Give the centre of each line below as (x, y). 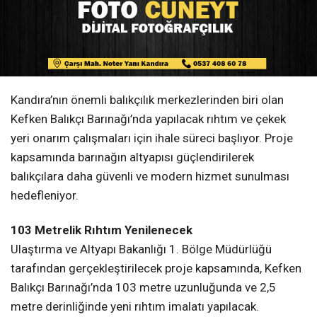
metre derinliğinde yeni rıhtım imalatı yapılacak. (135, 307)
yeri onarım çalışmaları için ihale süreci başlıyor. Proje (152, 138)
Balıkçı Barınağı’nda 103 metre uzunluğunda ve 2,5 (143, 288)
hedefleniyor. (45, 196)
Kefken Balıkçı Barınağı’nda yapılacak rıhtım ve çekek (148, 119)
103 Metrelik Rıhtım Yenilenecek (102, 230)
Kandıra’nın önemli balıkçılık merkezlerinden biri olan (147, 100)
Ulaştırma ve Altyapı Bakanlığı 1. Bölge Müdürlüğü (141, 249)
